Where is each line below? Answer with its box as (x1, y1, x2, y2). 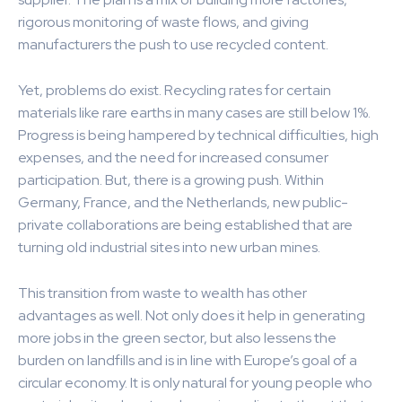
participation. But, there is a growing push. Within (18, 170, 324, 190)
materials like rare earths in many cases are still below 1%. (18, 103, 371, 123)
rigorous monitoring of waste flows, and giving (18, 13, 309, 32)
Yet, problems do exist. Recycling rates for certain (18, 81, 331, 100)
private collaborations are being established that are (18, 215, 353, 235)
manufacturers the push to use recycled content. (18, 35, 328, 55)
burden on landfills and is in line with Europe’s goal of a (18, 351, 357, 371)
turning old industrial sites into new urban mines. (18, 238, 320, 258)
